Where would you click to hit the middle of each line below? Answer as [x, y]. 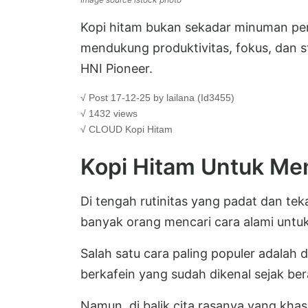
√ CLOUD [103, 129]
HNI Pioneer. [117, 68]
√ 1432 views [109, 113]
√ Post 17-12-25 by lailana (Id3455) [157, 97]
